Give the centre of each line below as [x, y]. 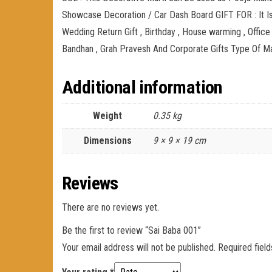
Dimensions [107, 140]
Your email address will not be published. [139, 247]
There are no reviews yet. [110, 207]
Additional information [142, 87]
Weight [107, 115]
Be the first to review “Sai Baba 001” [131, 230]
